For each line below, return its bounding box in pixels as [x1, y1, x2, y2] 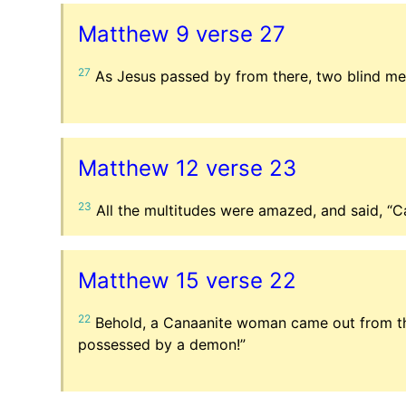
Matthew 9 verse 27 [78, 20, 286, 47]
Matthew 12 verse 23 [78, 154, 297, 181]
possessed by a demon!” [78, 334, 246, 353]
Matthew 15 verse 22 [78, 266, 297, 294]
